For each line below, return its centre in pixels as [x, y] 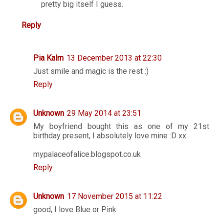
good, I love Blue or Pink [75, 210]
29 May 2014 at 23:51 [104, 113]
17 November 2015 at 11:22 [115, 197]
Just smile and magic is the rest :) [91, 71]
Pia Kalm [48, 58]
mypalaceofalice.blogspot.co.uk [87, 154]
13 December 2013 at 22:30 [114, 58]
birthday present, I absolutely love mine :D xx [110, 136]
